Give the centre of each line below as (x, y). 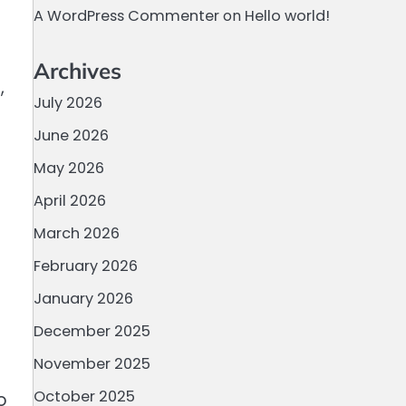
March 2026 (76, 233)
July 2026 (68, 103)
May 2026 (68, 168)
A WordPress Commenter (126, 16)
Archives (77, 71)
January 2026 (83, 299)
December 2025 (92, 331)
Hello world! (287, 16)
